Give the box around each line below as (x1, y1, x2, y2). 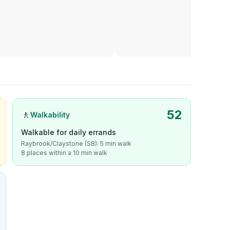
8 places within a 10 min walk (21, 149, 107, 157)
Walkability (30, 110, 70, 119)
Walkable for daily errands (21, 128, 116, 137)
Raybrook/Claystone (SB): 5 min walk (21, 140, 131, 147)
